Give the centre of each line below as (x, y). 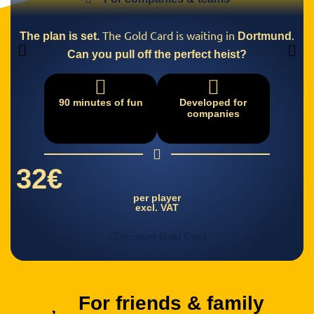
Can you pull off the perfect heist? (157, 55)
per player (157, 198)
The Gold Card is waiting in (169, 35)
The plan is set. (60, 36)
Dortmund (265, 36)
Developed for (213, 103)
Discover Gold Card (160, 237)
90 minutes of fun (101, 103)
